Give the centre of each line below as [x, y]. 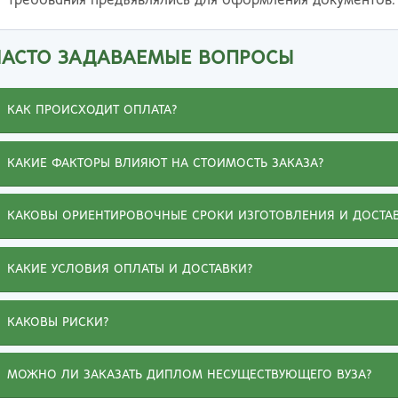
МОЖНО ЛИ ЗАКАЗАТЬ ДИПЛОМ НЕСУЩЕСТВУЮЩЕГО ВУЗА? [190, 375]
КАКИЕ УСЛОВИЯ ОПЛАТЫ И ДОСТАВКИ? [130, 269]
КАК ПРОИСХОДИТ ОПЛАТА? [92, 111]
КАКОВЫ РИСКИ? [58, 322]
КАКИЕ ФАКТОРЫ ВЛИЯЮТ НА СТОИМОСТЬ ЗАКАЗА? [166, 163]
